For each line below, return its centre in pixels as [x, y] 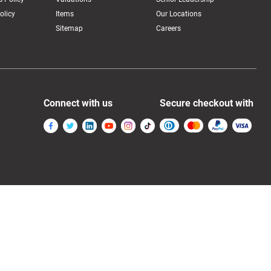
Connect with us [78, 103]
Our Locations [178, 14]
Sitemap [69, 29]
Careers [168, 29]
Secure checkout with [207, 103]
